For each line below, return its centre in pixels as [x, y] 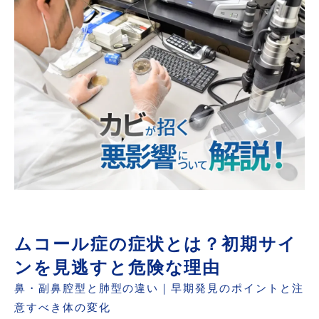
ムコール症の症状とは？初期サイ [156, 244]
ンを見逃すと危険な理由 [118, 268]
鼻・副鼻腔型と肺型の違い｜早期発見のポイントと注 [159, 289]
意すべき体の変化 [63, 308]
